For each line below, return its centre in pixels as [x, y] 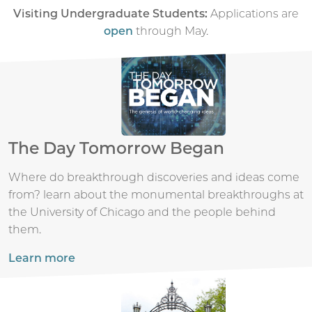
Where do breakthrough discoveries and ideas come [154, 178]
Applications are [255, 14]
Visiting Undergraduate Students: [112, 14]
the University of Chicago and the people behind [142, 212]
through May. [171, 31]
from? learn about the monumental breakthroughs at [156, 195]
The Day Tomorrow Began [116, 148]
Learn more [42, 258]
